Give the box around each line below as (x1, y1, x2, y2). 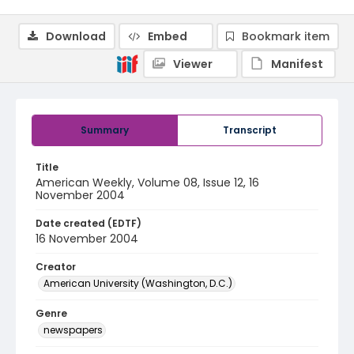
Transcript (223, 123, 277, 137)
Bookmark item (242, 28, 330, 44)
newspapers (43, 323, 103, 337)
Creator (36, 260, 76, 273)
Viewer (173, 56, 213, 72)
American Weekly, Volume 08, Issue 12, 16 (36, 175, 259, 190)
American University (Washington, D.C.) (43, 277, 232, 290)
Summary (81, 123, 129, 137)
